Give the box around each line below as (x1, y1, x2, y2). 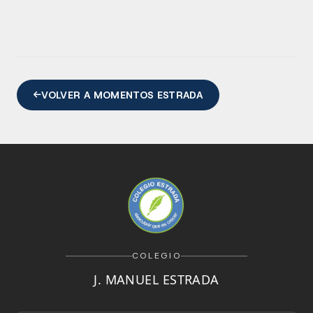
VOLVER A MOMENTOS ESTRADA (41, 89, 203, 101)
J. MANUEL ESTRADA (94, 271, 219, 288)
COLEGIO (131, 250, 182, 261)
